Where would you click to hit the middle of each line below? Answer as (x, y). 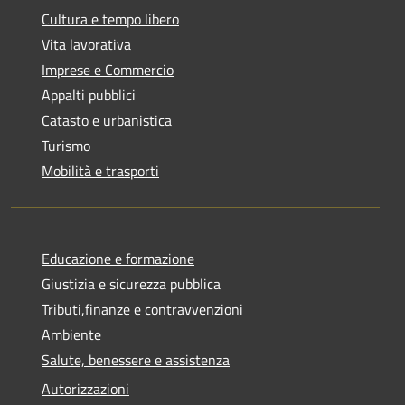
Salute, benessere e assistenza (136, 359)
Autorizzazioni (85, 388)
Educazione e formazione (118, 258)
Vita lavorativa (86, 44)
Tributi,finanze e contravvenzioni (142, 309)
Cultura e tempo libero (110, 19)
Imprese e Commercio (108, 69)
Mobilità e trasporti (100, 170)
